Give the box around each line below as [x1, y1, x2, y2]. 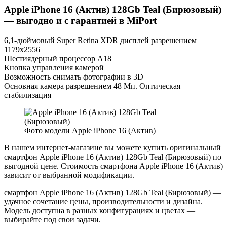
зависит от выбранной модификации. [4, 170, 134, 179]
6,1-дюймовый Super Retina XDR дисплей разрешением [4, 35, 197, 45]
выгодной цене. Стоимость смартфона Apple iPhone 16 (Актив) [4, 161, 223, 170]
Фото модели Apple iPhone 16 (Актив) [24, 126, 156, 135]
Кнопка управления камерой [4, 63, 104, 72]
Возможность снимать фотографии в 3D [4, 72, 143, 81]
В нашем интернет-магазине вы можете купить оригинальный [4, 143, 221, 152]
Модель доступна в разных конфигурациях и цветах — [4, 206, 195, 215]
